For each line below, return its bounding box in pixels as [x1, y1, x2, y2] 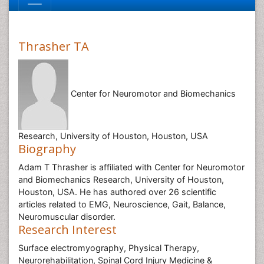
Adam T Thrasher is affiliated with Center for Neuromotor [18, 162, 245, 172]
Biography [18, 141, 76, 157]
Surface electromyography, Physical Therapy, [18, 243, 199, 253]
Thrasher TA [18, 38, 89, 54]
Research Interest [18, 222, 117, 237]
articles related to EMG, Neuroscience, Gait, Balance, [18, 199, 226, 209]
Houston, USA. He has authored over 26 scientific [18, 187, 216, 197]
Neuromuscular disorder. [18, 212, 115, 222]
